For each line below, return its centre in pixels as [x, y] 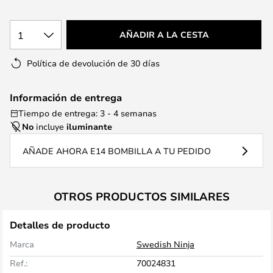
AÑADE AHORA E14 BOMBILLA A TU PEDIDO [117, 151]
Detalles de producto [60, 225]
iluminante [89, 126]
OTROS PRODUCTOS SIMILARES [141, 196]
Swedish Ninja [165, 244]
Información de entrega [66, 97]
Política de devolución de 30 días [93, 63]
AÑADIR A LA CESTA [164, 34]
